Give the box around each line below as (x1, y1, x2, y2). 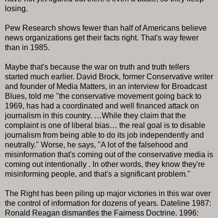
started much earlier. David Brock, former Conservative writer (5, 72, 213, 81)
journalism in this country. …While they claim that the (5, 111, 186, 120)
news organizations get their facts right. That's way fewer (5, 33, 199, 42)
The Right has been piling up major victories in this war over (5, 189, 211, 198)
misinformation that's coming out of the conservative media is (5, 150, 213, 159)
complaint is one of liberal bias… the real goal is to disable (5, 121, 205, 129)
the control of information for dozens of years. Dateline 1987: (5, 199, 211, 207)
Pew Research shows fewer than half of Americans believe (5, 23, 207, 32)
